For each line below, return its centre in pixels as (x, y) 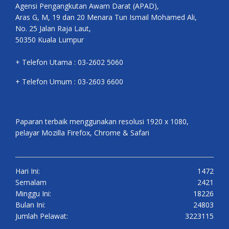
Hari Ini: (28, 171)
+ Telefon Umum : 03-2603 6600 (69, 82)
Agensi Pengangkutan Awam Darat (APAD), (87, 6)
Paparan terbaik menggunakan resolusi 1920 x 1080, (102, 122)
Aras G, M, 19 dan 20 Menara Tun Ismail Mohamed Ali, (106, 17)
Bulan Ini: (30, 205)
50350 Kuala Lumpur (50, 40)
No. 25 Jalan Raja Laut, (53, 29)
